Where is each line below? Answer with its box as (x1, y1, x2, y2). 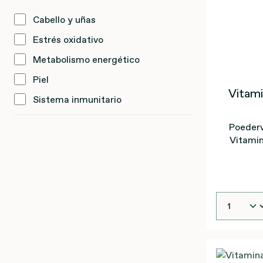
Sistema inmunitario (33, 93, 122, 106)
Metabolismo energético (33, 53, 140, 66)
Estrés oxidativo (33, 33, 103, 46)
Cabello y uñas (33, 13, 96, 26)
